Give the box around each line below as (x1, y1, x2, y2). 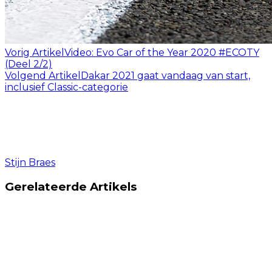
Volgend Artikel (5, 69, 81, 81)
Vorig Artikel (5, 46, 64, 58)
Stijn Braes (5, 156, 55, 168)
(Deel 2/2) (5, 58, 52, 70)
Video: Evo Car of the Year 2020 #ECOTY (64, 46, 259, 58)
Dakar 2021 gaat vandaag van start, (81, 69, 250, 81)
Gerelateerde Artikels (5, 179, 137, 194)
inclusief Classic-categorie (5, 81, 128, 93)
